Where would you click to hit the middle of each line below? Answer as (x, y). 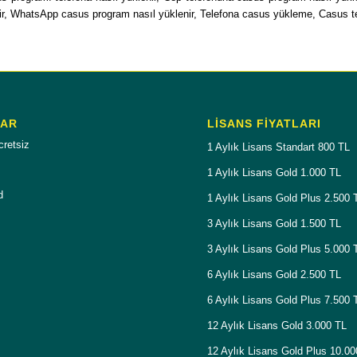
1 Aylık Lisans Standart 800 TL (279, 147)
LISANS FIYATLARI (265, 123)
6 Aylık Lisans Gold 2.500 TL (275, 274)
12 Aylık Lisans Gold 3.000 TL (277, 325)
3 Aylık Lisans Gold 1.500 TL (275, 223)
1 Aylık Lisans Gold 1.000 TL (275, 172)
